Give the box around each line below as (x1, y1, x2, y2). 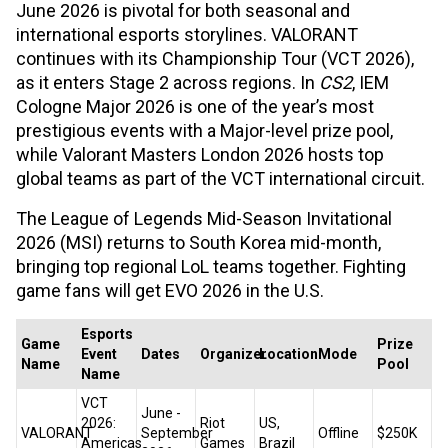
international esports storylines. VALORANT (16, 24, 358, 46)
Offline (318, 425, 359, 442)
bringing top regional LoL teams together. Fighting (16, 256, 406, 278)
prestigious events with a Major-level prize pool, (16, 120, 393, 142)
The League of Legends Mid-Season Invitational (16, 208, 392, 230)
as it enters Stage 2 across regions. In (16, 72, 319, 94)
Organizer (200, 346, 267, 363)
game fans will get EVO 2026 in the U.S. (16, 280, 324, 302)
